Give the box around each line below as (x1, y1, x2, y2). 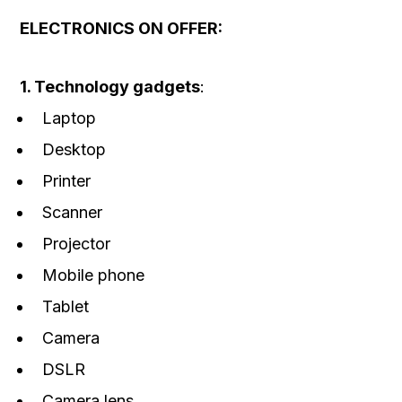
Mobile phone (42, 265, 144, 284)
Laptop (42, 108, 96, 127)
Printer (42, 170, 91, 190)
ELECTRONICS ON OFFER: (20, 18, 223, 38)
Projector (42, 233, 110, 253)
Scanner (42, 202, 102, 222)
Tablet (42, 296, 89, 316)
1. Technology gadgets (20, 76, 200, 96)
